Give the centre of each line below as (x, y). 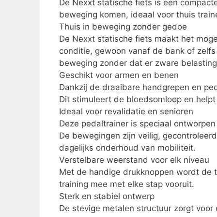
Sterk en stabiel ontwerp (107, 196)
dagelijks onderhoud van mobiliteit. (127, 147)
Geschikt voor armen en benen (119, 75)
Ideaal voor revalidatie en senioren (126, 111)
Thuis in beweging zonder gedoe (123, 26)
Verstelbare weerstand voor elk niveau (134, 160)
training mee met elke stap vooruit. (127, 184)
